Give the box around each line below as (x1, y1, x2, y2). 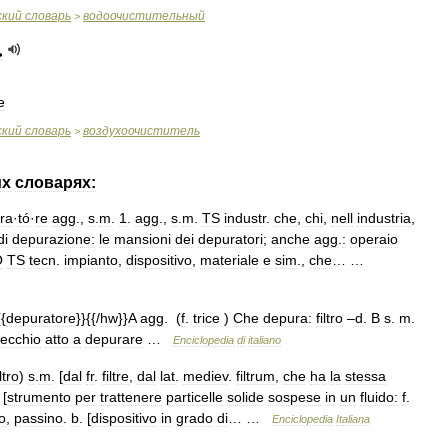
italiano (248, 334, 281, 346)
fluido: (360, 389, 398, 405)
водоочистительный (83, 9, 205, 23)
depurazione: (12, 231, 95, 247)
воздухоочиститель (83, 124, 200, 138)
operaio (350, 231, 398, 247)
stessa (345, 368, 386, 384)
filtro (316, 310, 343, 326)
